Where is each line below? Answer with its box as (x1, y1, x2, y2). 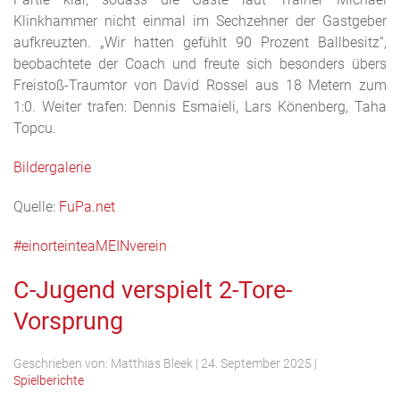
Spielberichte (13, 373, 84, 387)
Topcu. (13, 120, 56, 137)
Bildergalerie (13, 159, 91, 176)
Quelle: (13, 198, 59, 215)
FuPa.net (59, 198, 115, 215)
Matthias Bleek (111, 356, 193, 371)
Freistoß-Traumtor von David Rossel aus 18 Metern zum (13, 77, 387, 94)
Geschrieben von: (13, 356, 111, 371)
